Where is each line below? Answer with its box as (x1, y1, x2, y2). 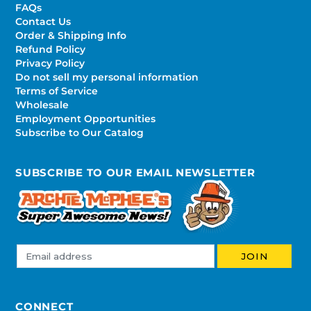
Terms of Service (15, 85, 99, 96)
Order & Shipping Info (15, 29, 127, 41)
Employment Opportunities (15, 112, 156, 124)
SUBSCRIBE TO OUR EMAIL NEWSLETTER (15, 166, 255, 179)
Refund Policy (15, 43, 86, 55)
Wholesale (15, 99, 69, 110)
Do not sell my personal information (15, 71, 199, 83)
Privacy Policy (15, 57, 85, 69)
